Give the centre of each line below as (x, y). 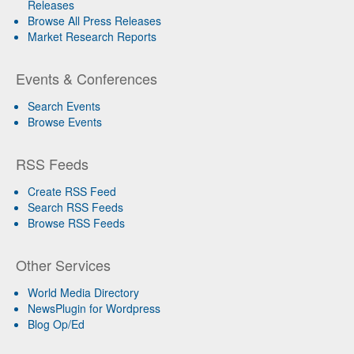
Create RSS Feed (72, 191)
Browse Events (65, 121)
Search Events (64, 105)
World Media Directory (83, 292)
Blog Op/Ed (56, 324)
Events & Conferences (87, 78)
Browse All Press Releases (94, 20)
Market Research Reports (92, 36)
